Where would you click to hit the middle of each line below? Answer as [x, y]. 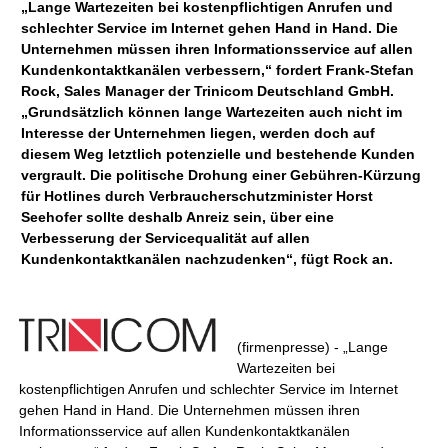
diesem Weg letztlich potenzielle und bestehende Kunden [218, 154]
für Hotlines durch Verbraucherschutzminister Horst [197, 196]
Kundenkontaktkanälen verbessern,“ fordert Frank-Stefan [218, 70]
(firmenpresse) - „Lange [313, 347]
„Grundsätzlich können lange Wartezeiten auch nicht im [212, 112]
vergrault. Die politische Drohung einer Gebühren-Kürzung [221, 175]
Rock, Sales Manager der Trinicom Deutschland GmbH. [208, 91]
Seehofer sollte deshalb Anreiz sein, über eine [178, 217]
